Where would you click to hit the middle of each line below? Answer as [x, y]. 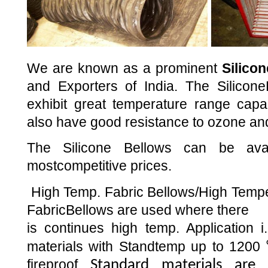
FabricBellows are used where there [138, 210]
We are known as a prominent [124, 68]
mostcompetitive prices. [99, 166]
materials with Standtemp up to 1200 [147, 246]
